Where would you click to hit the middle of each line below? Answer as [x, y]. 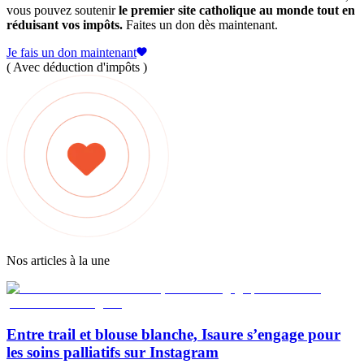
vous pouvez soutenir [63, 10]
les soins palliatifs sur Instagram [113, 352]
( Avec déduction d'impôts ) [77, 67]
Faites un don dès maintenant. [200, 24]
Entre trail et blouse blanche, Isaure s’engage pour [173, 334]
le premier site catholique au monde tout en [237, 10]
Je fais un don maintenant [71, 52]
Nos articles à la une [58, 260]
